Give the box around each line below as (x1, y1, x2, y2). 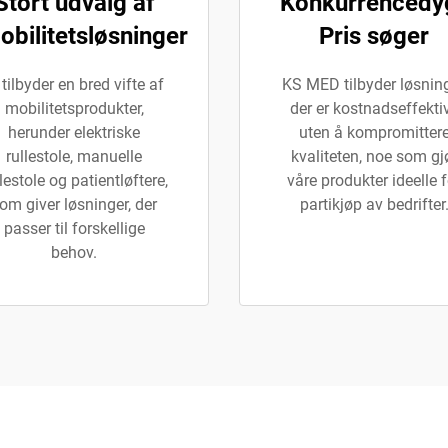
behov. (51, 243, 97, 262)
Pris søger (319, 22, 429, 50)
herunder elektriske (8, 123, 140, 142)
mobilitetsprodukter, (4, 99, 144, 118)
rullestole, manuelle (6, 147, 142, 166)
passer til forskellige (3, 219, 145, 238)
